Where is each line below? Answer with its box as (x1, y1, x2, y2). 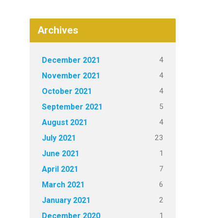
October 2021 (42, 87, 92, 96)
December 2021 (42, 55, 100, 65)
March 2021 (42, 180, 85, 189)
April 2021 (42, 164, 78, 174)
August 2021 (42, 118, 88, 127)
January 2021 (42, 196, 91, 205)
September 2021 (42, 102, 103, 111)
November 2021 (42, 71, 100, 80)
